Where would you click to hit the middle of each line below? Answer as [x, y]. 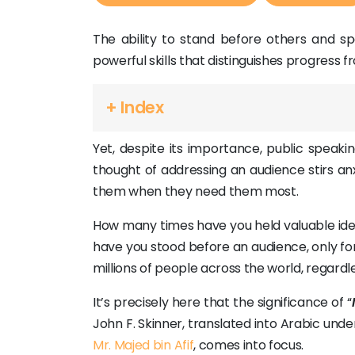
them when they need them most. [196, 191]
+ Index [135, 107]
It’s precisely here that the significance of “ [222, 302]
